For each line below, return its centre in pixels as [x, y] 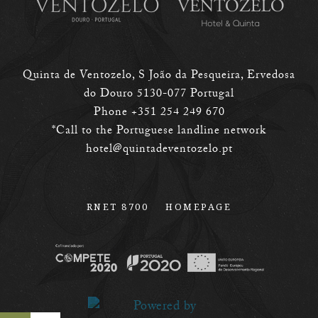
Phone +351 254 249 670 [159, 114]
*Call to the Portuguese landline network [159, 132]
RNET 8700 [117, 207]
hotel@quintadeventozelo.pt [159, 151]
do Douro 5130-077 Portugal [159, 95]
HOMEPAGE [199, 207]
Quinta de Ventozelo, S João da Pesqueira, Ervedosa [159, 77]
